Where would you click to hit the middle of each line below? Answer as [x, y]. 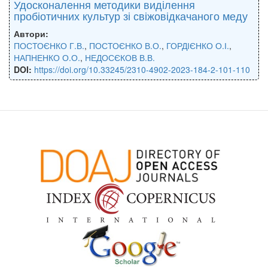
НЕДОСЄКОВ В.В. [120, 57]
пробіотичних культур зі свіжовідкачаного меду [131, 15]
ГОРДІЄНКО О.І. [198, 45]
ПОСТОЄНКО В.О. [125, 45]
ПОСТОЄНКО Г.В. [49, 45]
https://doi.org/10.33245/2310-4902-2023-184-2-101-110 [142, 69]
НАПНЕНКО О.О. [47, 57]
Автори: [32, 33]
